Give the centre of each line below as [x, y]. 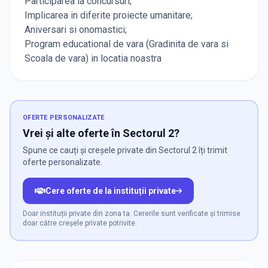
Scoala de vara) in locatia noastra [93, 59]
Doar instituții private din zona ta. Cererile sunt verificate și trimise [132, 214]
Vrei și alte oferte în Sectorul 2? [101, 133]
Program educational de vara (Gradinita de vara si [127, 44]
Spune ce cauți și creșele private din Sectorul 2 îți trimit [125, 150]
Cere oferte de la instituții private [110, 191]
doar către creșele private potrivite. [80, 223]
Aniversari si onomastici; [76, 30]
